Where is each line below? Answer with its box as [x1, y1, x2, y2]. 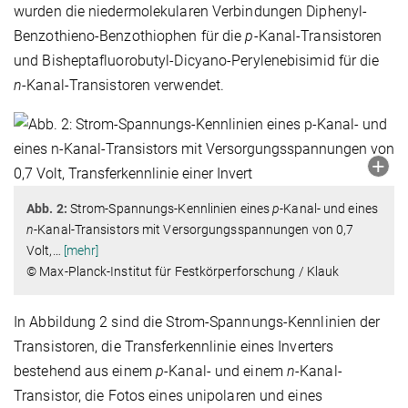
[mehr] [63, 243, 99, 259]
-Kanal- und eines [280, 201, 378, 217]
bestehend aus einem [14, 362, 156, 381]
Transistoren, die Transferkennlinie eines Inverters [14, 338, 334, 356]
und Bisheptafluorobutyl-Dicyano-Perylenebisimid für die [14, 52, 380, 70]
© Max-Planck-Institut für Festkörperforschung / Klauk [26, 264, 340, 280]
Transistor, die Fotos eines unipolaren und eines [14, 387, 322, 405]
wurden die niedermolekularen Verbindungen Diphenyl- [14, 3, 368, 21]
